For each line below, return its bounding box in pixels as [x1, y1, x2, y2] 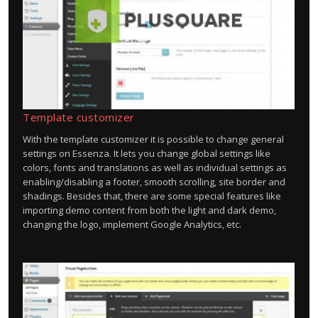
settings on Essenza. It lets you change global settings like [23, 147, 270, 160]
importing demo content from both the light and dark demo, [23, 204, 276, 216]
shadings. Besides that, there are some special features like [23, 190, 281, 202]
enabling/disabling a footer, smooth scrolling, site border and [23, 175, 285, 188]
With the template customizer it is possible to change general [23, 133, 284, 146]
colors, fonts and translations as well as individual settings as [23, 161, 287, 174]
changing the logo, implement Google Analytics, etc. [23, 218, 241, 231]
